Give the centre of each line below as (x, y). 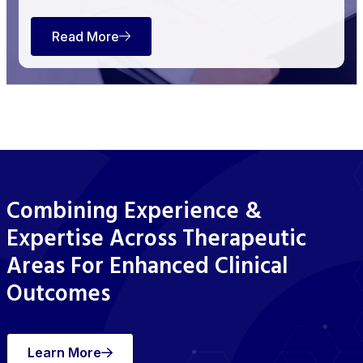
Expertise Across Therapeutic (156, 240)
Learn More (64, 353)
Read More (85, 37)
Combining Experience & (134, 212)
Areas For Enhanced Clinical (147, 267)
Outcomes (58, 295)
